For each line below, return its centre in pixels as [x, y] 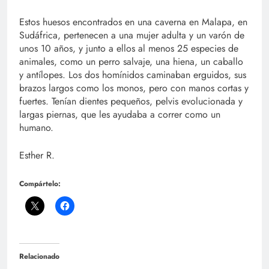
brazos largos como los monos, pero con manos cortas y [134, 88]
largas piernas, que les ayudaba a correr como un [120, 114]
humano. [36, 127]
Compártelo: [40, 183]
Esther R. [37, 155]
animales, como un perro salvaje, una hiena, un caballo [131, 61]
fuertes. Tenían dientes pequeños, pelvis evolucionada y [131, 101]
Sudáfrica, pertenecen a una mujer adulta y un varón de [132, 35]
